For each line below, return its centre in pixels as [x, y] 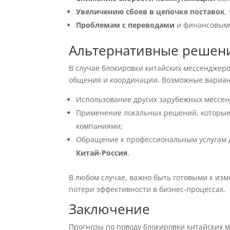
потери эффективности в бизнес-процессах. [147, 189]
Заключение [110, 209]
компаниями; [100, 126]
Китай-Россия [102, 153]
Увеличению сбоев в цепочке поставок [151, 12]
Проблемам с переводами [126, 25]
